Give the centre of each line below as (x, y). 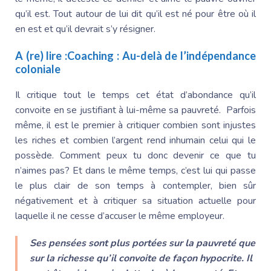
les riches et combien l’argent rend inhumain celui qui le (135, 140)
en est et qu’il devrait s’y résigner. (85, 29)
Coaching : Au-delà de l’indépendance (162, 55)
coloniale (38, 69)
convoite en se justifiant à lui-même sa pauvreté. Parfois (135, 110)
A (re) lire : (41, 55)
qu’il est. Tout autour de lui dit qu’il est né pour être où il (135, 14)
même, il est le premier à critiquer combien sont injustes (135, 125)
